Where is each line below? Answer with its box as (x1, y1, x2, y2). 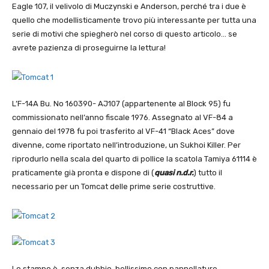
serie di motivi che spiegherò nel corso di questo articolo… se (12, 29, 237, 39)
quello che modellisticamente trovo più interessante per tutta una (12, 16, 256, 25)
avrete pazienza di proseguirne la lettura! (12, 43, 166, 53)
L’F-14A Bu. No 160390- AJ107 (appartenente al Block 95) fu (12, 99, 231, 109)
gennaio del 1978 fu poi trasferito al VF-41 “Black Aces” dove (12, 127, 235, 136)
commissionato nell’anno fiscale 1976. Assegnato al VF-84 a (12, 113, 233, 122)
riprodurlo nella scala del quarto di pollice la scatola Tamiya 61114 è (12, 154, 257, 164)
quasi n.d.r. (154, 168, 193, 178)
